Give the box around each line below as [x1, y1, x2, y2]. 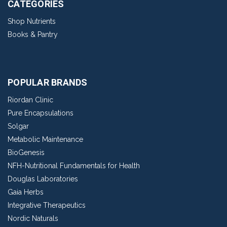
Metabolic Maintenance [8, 135, 83, 144]
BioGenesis [8, 148, 45, 157]
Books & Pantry [8, 30, 58, 39]
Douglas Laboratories [8, 175, 78, 183]
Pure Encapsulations [8, 109, 73, 118]
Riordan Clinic [8, 96, 53, 104]
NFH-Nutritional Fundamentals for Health [8, 162, 140, 170]
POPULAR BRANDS [8, 77, 88, 88]
